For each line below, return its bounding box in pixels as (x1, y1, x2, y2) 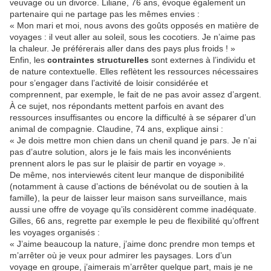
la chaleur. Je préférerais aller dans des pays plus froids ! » (10, 44, 235, 54)
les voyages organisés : (10, 227, 100, 238)
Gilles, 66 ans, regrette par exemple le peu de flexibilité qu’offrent (10, 216, 259, 226)
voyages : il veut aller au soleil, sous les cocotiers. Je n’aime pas (10, 32, 255, 42)
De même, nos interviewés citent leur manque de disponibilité (10, 170, 244, 180)
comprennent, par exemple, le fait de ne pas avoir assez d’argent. (10, 90, 261, 100)
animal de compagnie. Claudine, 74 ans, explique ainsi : (10, 124, 223, 134)
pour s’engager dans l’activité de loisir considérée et (10, 78, 208, 88)
